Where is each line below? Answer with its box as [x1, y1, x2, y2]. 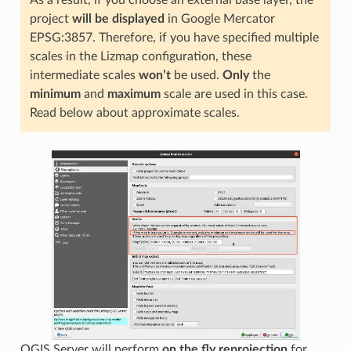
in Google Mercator [164, 13, 275, 25]
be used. [170, 69, 223, 81]
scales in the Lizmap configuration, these [29, 50, 251, 63]
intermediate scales [29, 69, 139, 81]
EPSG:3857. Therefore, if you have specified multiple [29, 31, 319, 44]
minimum [29, 88, 81, 100]
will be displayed [71, 13, 165, 25]
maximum [107, 88, 161, 100]
